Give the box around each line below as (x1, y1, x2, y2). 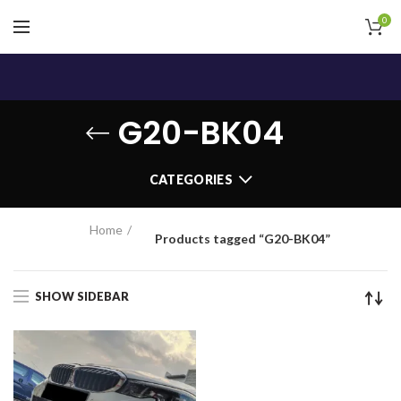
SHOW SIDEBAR (35, 288, 129, 303)
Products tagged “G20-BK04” (154, 231, 330, 246)
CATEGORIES (149, 172, 233, 187)
